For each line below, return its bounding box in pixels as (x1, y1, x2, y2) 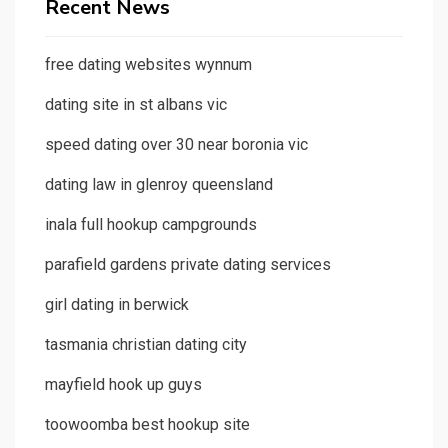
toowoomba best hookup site (45, 415, 250, 435)
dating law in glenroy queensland (45, 175, 273, 195)
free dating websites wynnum (45, 55, 252, 75)
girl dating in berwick (45, 295, 189, 315)
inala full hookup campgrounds (45, 215, 257, 235)
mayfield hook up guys (45, 375, 202, 395)
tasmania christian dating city (45, 335, 247, 355)
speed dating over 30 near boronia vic (45, 135, 308, 155)
